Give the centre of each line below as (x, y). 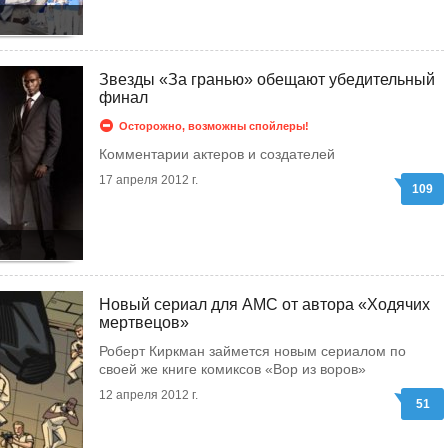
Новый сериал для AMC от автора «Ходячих (264, 304)
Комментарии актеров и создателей (217, 154)
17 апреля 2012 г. (148, 180)
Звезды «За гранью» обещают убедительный (267, 79)
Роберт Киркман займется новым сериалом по (252, 351)
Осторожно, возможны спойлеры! (214, 126)
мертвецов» (144, 322)
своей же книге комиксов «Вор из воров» (232, 369)
